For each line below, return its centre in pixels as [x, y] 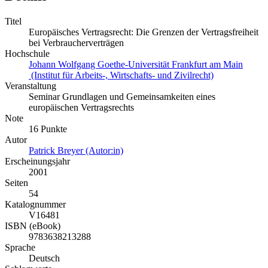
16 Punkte [48, 129]
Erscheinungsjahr [37, 162]
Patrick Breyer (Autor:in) [76, 151]
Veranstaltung [31, 86]
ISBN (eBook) [33, 226]
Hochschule [27, 54]
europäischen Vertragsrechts [81, 108]
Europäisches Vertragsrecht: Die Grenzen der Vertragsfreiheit [144, 32]
